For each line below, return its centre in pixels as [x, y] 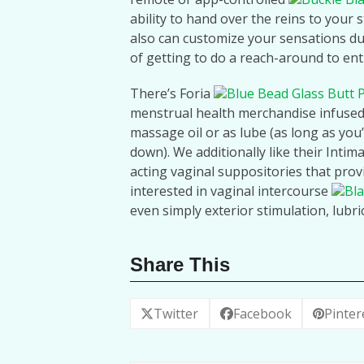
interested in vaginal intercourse [231, 191]
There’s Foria [172, 93]
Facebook [262, 314]
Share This [180, 264]
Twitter [176, 314]
